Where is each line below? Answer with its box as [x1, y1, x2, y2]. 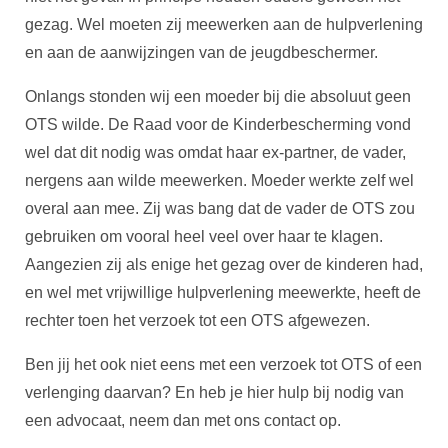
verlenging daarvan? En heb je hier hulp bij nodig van [25, 383, 404, 401]
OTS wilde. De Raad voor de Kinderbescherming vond [25, 115, 411, 133]
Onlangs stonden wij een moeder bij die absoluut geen [25, 87, 411, 105]
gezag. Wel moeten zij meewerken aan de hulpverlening [25, 15, 423, 33]
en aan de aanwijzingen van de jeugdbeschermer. [25, 43, 378, 61]
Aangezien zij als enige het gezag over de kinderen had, [25, 255, 423, 273]
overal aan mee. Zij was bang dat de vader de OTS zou [25, 199, 415, 217]
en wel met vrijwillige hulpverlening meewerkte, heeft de [25, 283, 421, 301]
